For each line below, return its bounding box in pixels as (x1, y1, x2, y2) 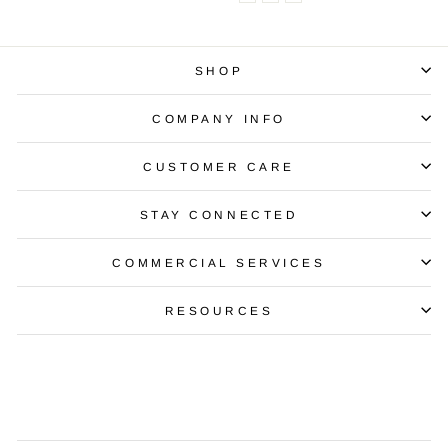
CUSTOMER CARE (143, 159, 295, 173)
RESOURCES (164, 303, 274, 317)
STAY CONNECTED (139, 207, 299, 221)
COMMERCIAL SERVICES (112, 255, 326, 269)
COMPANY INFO (152, 111, 286, 125)
